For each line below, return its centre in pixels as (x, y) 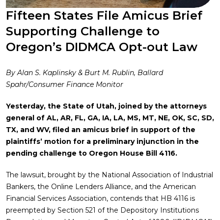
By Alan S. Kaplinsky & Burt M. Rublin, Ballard (84, 73)
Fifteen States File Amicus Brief (104, 15)
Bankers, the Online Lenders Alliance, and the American (101, 187)
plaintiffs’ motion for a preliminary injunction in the (102, 141)
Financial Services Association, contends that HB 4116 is (100, 198)
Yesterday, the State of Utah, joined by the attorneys (106, 106)
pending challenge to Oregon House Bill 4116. (92, 153)
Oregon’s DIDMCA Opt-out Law (102, 47)
